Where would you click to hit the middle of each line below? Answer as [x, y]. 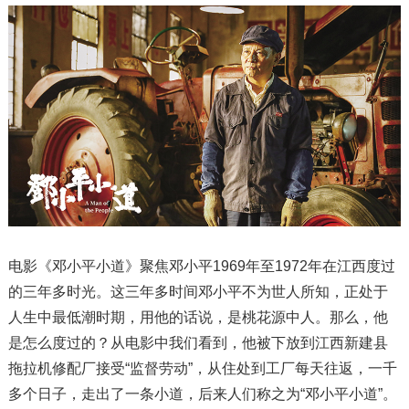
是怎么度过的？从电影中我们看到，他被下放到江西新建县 [198, 342]
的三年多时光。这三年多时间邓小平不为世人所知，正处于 [198, 291]
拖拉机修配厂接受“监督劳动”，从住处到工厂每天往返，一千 [202, 368]
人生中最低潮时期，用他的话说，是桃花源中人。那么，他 [198, 317]
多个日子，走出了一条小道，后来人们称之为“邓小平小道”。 [202, 393]
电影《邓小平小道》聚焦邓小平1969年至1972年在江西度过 [201, 266]
